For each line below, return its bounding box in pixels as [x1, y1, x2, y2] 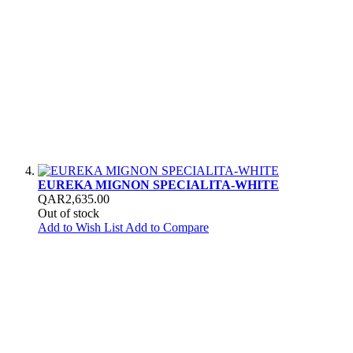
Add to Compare [125, 220, 209, 234]
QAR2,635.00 [38, 191, 110, 206]
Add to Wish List [38, 220, 123, 234]
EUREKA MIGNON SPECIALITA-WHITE [38, 177, 279, 191]
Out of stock [38, 206, 99, 220]
